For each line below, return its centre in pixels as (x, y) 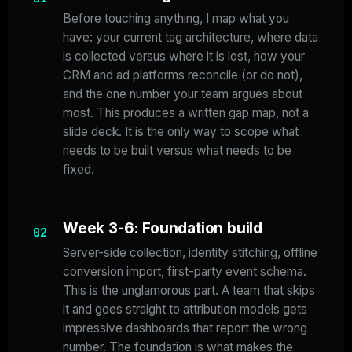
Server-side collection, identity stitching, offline (190, 253)
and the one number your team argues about (183, 94)
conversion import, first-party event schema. (185, 272)
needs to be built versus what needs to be (177, 151)
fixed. (79, 170)
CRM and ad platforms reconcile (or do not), (183, 75)
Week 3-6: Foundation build (163, 229)
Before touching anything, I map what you (176, 19)
